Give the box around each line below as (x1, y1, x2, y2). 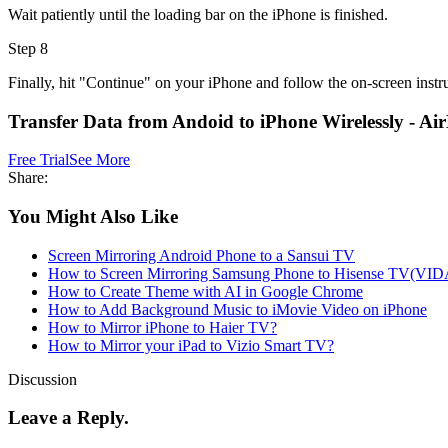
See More (69, 151, 130, 169)
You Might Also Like (8, 206, 178, 228)
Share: (8, 169, 48, 187)
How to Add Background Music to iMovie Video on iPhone (48, 300, 427, 318)
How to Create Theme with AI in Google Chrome (48, 282, 363, 300)
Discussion (8, 370, 77, 388)
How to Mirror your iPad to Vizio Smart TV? (48, 336, 334, 354)
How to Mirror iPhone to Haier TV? (48, 318, 277, 336)
